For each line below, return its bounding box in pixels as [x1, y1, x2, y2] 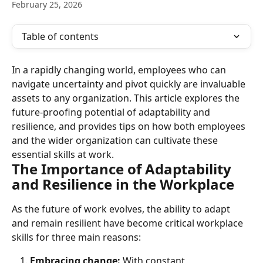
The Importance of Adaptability [12, 159, 235, 178]
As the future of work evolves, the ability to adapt [12, 203, 232, 215]
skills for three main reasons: [12, 231, 141, 244]
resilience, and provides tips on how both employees [12, 120, 248, 133]
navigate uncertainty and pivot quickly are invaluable [12, 77, 248, 90]
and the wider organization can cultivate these [12, 134, 220, 147]
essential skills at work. [12, 148, 114, 161]
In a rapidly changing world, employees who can [12, 63, 228, 76]
